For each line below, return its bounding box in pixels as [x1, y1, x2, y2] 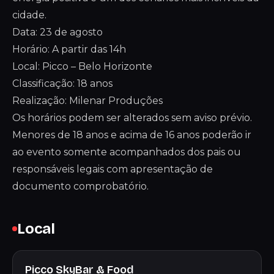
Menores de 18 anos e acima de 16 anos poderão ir [12, 129, 251, 141]
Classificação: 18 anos [12, 78, 113, 89]
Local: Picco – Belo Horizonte [12, 61, 152, 72]
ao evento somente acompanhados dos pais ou [12, 146, 241, 158]
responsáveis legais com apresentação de [12, 163, 213, 175]
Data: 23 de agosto [12, 26, 103, 38]
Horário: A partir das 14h [12, 43, 126, 55]
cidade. [12, 9, 46, 21]
